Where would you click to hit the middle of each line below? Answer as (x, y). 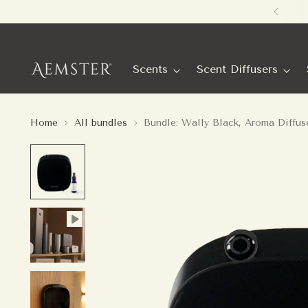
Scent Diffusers (238, 69)
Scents (151, 69)
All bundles (101, 123)
